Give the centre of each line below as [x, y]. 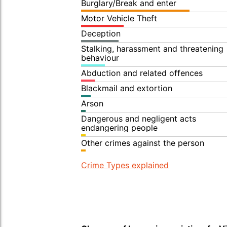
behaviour [100, 58]
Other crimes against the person [143, 143]
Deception [101, 33]
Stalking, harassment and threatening [152, 49]
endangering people [119, 128]
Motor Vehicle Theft [119, 18]
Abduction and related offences [142, 73]
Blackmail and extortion [127, 88]
